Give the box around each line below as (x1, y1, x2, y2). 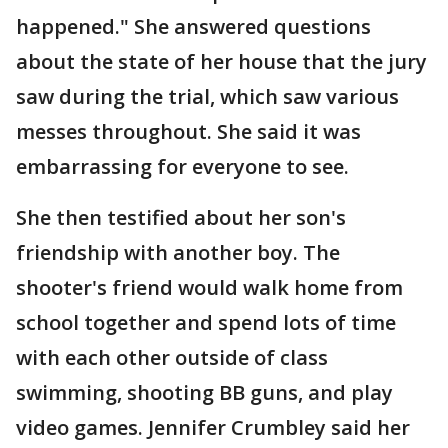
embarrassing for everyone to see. (16, 152, 354, 180)
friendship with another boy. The (16, 238, 340, 266)
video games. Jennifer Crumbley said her (16, 413, 410, 441)
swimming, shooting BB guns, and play (16, 378, 393, 406)
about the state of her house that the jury (16, 47, 427, 75)
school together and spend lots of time (16, 308, 396, 336)
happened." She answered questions (16, 12, 371, 40)
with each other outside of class (16, 343, 328, 371)
